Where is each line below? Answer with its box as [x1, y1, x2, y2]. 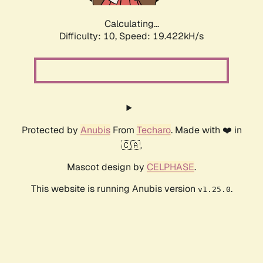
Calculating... [104, 18, 159, 31]
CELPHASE [147, 161, 194, 174]
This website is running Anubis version [31, 183, 198, 195]
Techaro [136, 124, 171, 137]
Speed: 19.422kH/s [119, 30, 204, 43]
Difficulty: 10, [59, 30, 119, 43]
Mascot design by [67, 161, 147, 174]
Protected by [21, 124, 80, 137]
